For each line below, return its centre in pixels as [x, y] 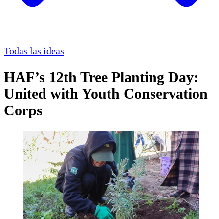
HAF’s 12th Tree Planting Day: [101, 77]
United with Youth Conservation [106, 94]
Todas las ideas [34, 51]
